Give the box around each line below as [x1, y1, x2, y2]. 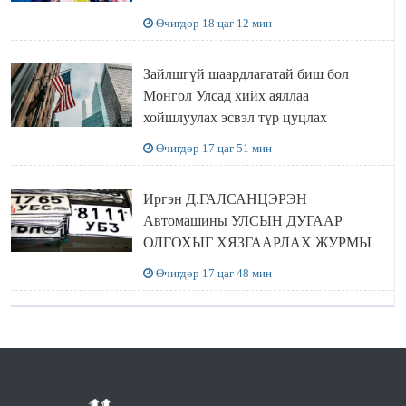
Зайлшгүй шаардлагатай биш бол [142, 65, 349, 82]
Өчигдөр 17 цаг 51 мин [155, 140, 272, 155]
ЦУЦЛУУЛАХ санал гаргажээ [142, 256, 332, 272]
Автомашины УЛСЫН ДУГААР [142, 212, 343, 228]
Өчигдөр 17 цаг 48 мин [155, 266, 272, 280]
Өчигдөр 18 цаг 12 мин [155, 15, 272, 30]
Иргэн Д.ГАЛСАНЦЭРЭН [142, 190, 307, 207]
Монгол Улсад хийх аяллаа [142, 87, 309, 103]
